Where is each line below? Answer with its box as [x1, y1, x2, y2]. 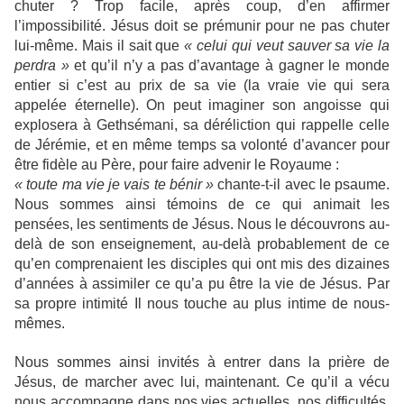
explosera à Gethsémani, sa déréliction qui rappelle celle [14, 117, 390, 133]
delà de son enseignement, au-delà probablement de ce [14, 236, 390, 252]
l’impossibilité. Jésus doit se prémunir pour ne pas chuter [14, 18, 390, 33]
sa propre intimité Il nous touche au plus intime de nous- [14, 296, 390, 311]
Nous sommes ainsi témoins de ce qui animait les [14, 197, 390, 212]
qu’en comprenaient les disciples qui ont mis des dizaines [14, 256, 390, 271]
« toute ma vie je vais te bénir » [14, 177, 218, 192]
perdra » [14, 58, 75, 73]
